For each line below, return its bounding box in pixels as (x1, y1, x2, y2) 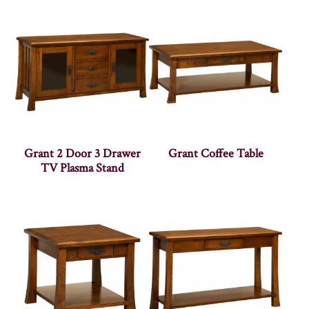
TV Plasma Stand (40, 159, 124, 176)
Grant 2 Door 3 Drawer (23, 145, 141, 161)
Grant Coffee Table (168, 145, 263, 161)
